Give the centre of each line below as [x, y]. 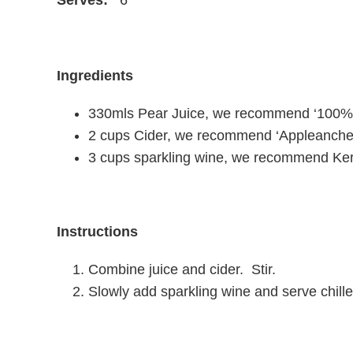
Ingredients [95, 75]
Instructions [97, 231]
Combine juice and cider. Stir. [182, 269]
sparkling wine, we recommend [233, 157]
